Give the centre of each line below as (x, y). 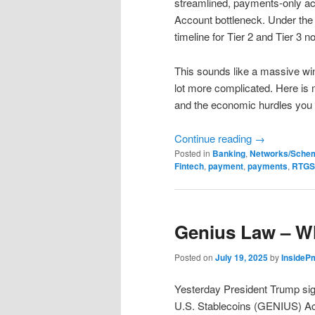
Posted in (192, 153)
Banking (229, 153)
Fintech (189, 166)
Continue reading (214, 138)
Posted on (195, 257)
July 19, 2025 (242, 257)
